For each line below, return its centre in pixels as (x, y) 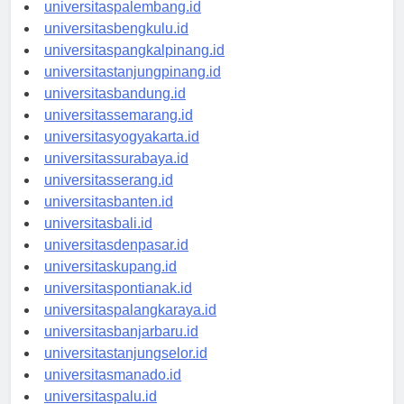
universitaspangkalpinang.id (134, 66)
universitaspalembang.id (123, 23)
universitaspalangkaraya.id (130, 326)
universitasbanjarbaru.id (121, 347)
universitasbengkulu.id (116, 44)
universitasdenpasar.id (116, 261)
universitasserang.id (109, 196)
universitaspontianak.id (118, 304)
